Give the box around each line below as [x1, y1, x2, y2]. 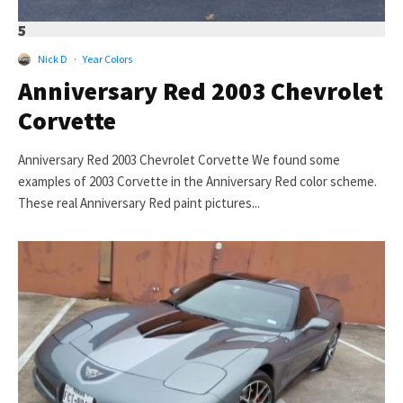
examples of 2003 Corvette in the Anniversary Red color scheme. [18, 173, 377, 191]
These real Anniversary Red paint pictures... [18, 194, 260, 212]
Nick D [38, 52, 67, 67]
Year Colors [83, 52, 132, 67]
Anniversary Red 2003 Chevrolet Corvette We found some [18, 151, 340, 169]
